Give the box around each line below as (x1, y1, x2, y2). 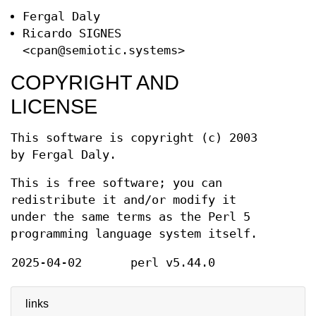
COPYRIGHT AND (11, 71, 179, 94)
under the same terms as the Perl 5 (11, 210, 250, 224)
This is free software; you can (11, 176, 222, 190)
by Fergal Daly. (11, 148, 116, 162)
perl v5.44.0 (130, 256, 215, 269)
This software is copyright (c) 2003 (11, 131, 257, 145)
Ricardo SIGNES (22, 27, 121, 40)
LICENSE (11, 95, 97, 118)
